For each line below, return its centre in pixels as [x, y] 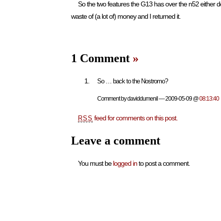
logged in [125, 163]
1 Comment [102, 58]
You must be [96, 163]
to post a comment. [164, 163]
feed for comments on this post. [135, 118]
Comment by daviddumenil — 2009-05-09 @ [148, 98]
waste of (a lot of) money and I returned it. [126, 16]
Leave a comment [116, 140]
